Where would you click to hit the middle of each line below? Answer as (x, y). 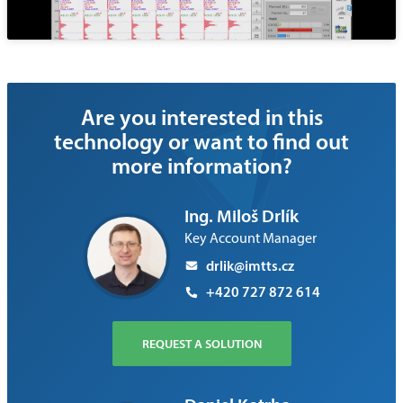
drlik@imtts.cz (250, 265)
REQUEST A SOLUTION (201, 343)
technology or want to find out (201, 140)
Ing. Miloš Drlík (241, 215)
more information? (201, 165)
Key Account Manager (250, 237)
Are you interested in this (201, 116)
